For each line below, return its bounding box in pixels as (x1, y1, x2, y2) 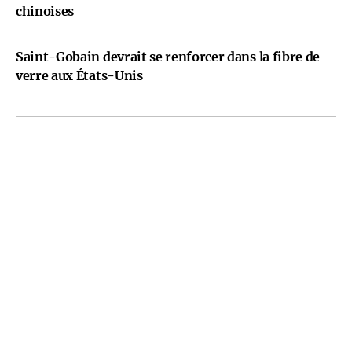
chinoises (16, 3, 75, 19)
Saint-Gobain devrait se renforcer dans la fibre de (16, 49, 320, 64)
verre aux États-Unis (16, 68, 143, 83)
